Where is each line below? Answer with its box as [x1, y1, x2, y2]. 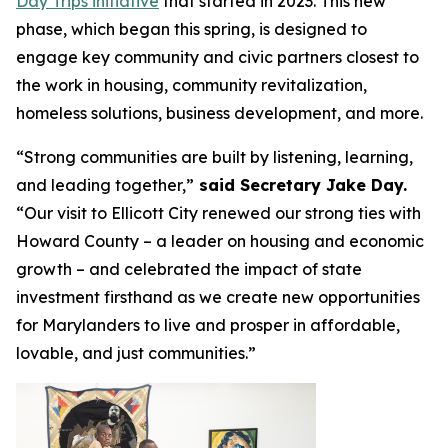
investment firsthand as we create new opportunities [16, 287, 420, 307]
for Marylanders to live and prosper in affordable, [16, 315, 400, 335]
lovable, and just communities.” [16, 343, 256, 363]
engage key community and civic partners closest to [16, 47, 419, 67]
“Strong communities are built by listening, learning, [16, 147, 413, 167]
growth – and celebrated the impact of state [16, 259, 362, 279]
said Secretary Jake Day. [194, 175, 407, 195]
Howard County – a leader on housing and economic [16, 231, 424, 251]
